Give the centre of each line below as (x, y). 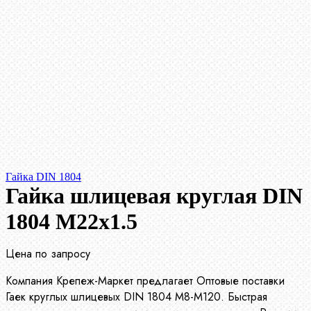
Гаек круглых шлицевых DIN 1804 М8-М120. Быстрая (136, 297)
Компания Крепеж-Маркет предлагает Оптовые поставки (145, 281)
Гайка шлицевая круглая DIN (154, 196)
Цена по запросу (48, 254)
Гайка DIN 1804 (43, 177)
